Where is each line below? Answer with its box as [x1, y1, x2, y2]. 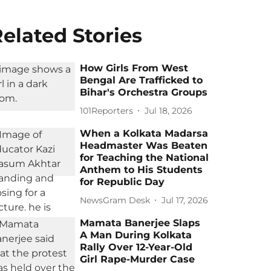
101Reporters [80, 105, 134, 116]
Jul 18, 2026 [145, 105, 193, 116]
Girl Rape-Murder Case [80, 253, 195, 265]
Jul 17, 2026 [162, 194, 209, 206]
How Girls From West [80, 62, 189, 74]
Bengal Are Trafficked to [80, 74, 203, 86]
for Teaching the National [80, 152, 209, 163]
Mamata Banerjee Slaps [80, 217, 201, 229]
